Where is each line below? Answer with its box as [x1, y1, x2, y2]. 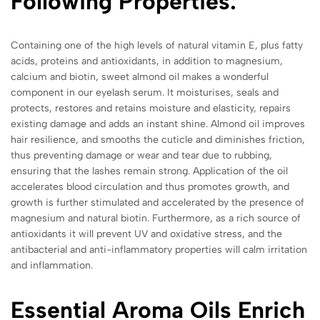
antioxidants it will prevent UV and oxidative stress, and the [11, 227, 282, 240]
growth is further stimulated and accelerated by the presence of [11, 196, 304, 209]
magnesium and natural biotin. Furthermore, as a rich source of [11, 211, 301, 224]
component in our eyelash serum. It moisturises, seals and [11, 86, 279, 99]
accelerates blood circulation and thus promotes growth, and [11, 180, 289, 193]
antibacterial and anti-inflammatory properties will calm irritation [11, 243, 307, 256]
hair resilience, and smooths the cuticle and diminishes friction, [11, 133, 305, 146]
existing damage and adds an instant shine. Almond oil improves [11, 117, 305, 130]
